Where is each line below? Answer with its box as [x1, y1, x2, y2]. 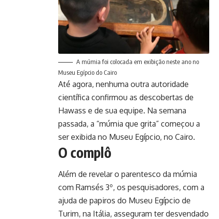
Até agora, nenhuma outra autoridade [58, 79, 189, 89]
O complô [58, 143, 111, 161]
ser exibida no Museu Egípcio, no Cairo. [58, 131, 195, 142]
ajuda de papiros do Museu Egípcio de [58, 196, 191, 206]
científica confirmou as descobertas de [58, 92, 194, 102]
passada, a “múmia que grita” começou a [58, 118, 200, 129]
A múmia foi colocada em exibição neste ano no [76, 57, 199, 66]
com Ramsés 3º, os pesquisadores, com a [58, 182, 204, 193]
